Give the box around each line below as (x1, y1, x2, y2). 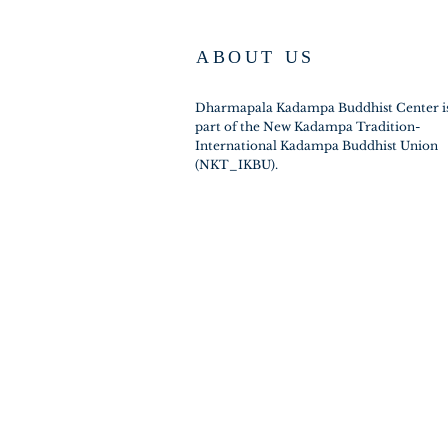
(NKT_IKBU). (195, 157, 284, 172)
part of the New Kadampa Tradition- (195, 119, 421, 134)
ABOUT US (196, 47, 315, 67)
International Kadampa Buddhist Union (195, 138, 438, 153)
